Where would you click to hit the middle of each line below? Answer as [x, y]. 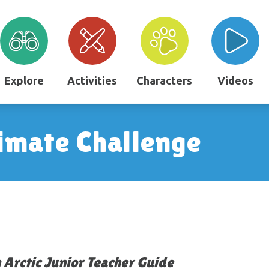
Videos [236, 80]
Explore [24, 80]
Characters [165, 80]
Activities [92, 80]
